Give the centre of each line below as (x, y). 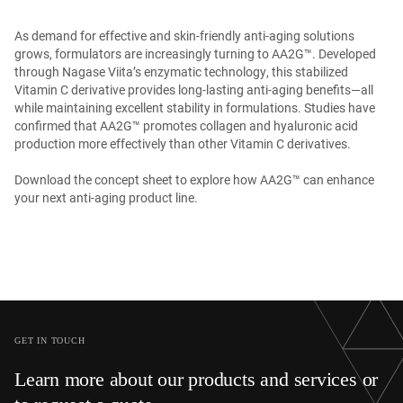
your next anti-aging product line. (106, 197)
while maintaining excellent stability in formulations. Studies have (195, 107)
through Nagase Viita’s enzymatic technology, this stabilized (181, 72)
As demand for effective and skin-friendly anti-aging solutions (184, 36)
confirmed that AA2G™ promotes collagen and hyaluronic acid (186, 125)
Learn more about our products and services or (197, 379)
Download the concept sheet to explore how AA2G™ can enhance (194, 179)
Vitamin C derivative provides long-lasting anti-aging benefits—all (194, 90)
